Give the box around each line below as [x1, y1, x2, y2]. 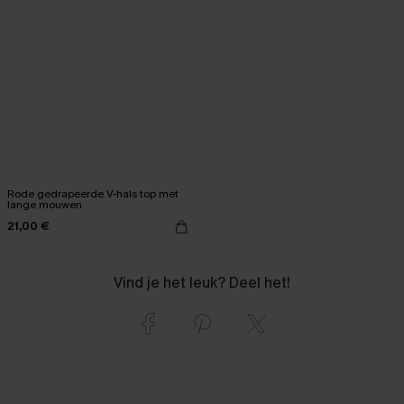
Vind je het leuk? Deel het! [114, 272, 290, 292]
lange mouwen [7, 197, 82, 212]
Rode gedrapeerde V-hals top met [7, 186, 179, 201]
